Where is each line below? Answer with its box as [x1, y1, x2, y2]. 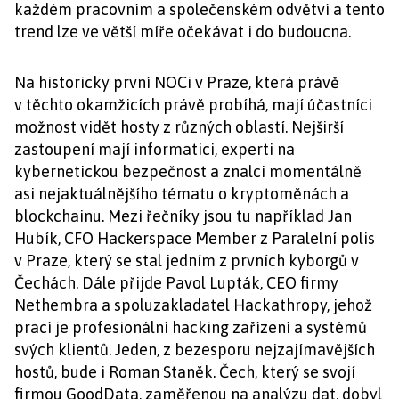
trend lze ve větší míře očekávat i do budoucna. [14, 22, 351, 41]
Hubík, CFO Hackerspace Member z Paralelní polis [14, 229, 375, 248]
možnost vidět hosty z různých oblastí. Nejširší [14, 118, 344, 136]
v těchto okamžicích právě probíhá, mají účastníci [14, 95, 372, 114]
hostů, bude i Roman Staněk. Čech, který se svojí [14, 362, 355, 381]
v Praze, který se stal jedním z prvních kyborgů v [14, 251, 359, 270]
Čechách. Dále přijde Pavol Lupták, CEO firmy [14, 273, 338, 292]
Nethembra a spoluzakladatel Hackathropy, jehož [14, 296, 372, 314]
